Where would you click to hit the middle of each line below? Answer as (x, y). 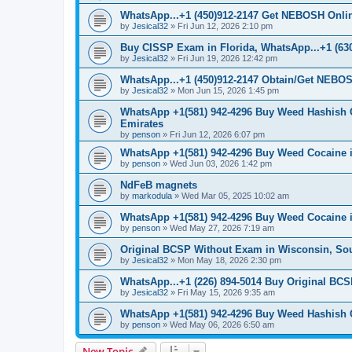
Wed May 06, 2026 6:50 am (222, 324)
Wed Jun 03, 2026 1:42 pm (221, 163)
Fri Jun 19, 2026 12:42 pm (227, 58)
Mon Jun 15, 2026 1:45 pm (228, 90)
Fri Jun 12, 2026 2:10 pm (225, 26)
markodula (152, 195)
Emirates (142, 123)
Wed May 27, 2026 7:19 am (222, 227)
